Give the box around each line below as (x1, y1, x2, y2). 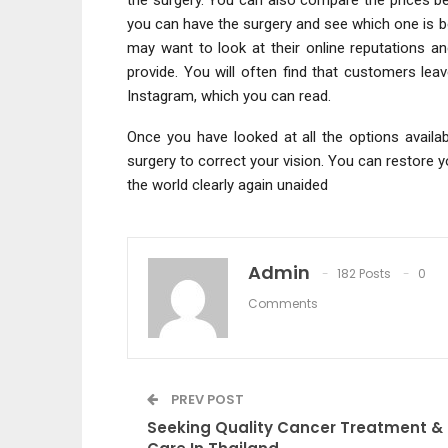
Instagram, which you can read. (127, 86, 331, 105)
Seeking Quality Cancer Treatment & (147, 416, 443, 438)
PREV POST (168, 389, 244, 409)
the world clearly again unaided (127, 175, 328, 194)
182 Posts (337, 264, 391, 282)
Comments (248, 294, 318, 312)
